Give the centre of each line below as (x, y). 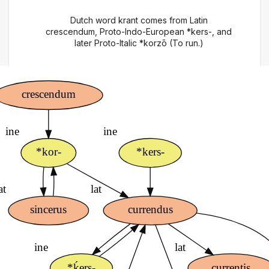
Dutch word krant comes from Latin (139, 20)
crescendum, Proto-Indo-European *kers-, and (139, 32)
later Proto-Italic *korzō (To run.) (139, 43)
